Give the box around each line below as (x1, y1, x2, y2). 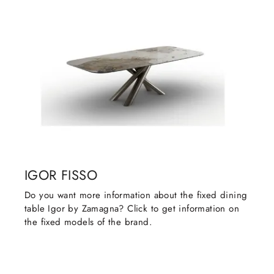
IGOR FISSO (24, 166, 97, 185)
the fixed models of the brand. (24, 215, 152, 229)
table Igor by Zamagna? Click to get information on (24, 202, 239, 216)
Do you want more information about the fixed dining (24, 188, 248, 202)
